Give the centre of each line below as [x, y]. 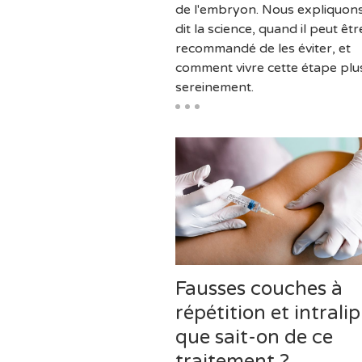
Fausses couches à [259, 288]
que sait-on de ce [254, 337]
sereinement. [215, 88]
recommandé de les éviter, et [263, 49]
